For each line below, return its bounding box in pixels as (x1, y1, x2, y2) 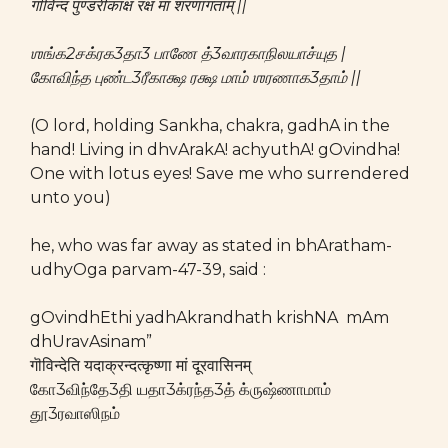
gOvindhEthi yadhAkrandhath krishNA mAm (30, 308, 389, 327)
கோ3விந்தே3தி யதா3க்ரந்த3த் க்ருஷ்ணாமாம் (30, 380, 331, 399)
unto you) (30, 188, 111, 207)
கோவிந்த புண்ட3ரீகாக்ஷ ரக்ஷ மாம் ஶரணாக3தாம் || (30, 68, 361, 87)
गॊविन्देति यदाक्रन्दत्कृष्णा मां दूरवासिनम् (30, 356, 255, 375)
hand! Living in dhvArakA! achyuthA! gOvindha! (30, 140, 400, 159)
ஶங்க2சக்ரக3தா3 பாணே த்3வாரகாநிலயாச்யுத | (30, 44, 346, 63)
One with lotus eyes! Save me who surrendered (30, 164, 410, 183)
